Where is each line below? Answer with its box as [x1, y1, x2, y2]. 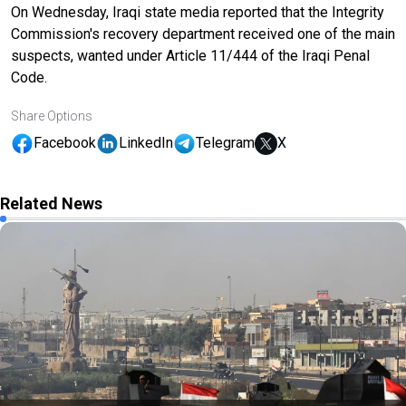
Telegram [196, 134, 255, 152]
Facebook [34, 134, 96, 152]
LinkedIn [119, 134, 173, 152]
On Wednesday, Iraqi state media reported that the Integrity [11, 3, 384, 21]
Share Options [11, 108, 92, 123]
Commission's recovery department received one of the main [11, 24, 395, 43]
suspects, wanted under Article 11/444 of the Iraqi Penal [11, 46, 370, 64]
